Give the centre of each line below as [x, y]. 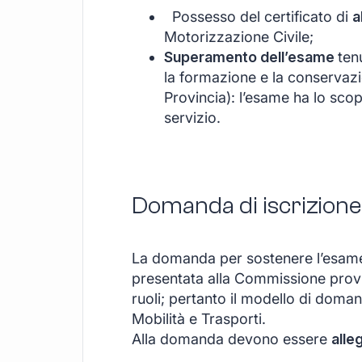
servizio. [192, 117]
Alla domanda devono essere [232, 339]
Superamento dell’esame [251, 57]
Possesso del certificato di [258, 16]
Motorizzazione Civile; [239, 36]
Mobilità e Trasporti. [199, 318]
